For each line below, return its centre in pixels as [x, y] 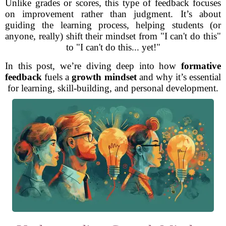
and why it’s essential [179, 77]
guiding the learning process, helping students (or [113, 25]
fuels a [57, 77]
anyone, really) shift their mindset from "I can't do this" [113, 36]
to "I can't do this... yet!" [113, 47]
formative [201, 66]
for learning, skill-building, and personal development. [113, 88]
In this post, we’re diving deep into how [93, 66]
